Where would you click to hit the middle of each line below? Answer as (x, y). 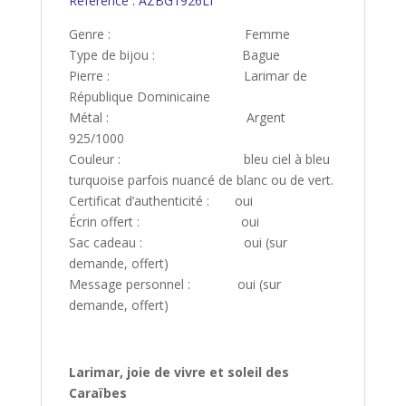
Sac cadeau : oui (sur (178, 243)
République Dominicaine (139, 97)
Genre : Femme (179, 34)
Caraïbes (97, 393)
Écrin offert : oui (164, 222)
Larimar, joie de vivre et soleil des (179, 372)
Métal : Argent (177, 118)
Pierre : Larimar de (188, 76)
